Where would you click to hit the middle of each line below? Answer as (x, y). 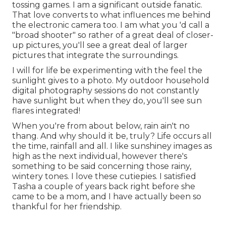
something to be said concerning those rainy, (102, 166)
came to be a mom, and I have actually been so (107, 196)
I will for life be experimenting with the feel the (107, 70)
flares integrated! (46, 110)
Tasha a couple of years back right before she (104, 186)
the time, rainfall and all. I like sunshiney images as (112, 146)
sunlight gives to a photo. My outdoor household (111, 80)
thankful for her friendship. (67, 206)
